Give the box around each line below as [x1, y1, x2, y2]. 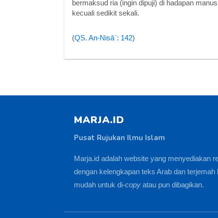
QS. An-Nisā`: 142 [74, 34, 132, 42]
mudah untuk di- [74, 181, 125, 189]
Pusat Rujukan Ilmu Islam [74, 133, 165, 143]
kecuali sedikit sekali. [72, 9, 139, 17]
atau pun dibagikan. [141, 181, 204, 189]
